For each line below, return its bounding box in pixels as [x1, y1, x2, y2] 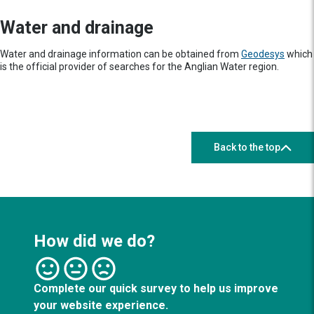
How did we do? [34, 231, 155, 251]
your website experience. [34, 299, 168, 312]
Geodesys [241, 48, 285, 60]
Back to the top [214, 142, 280, 153]
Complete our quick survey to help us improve [34, 282, 278, 295]
